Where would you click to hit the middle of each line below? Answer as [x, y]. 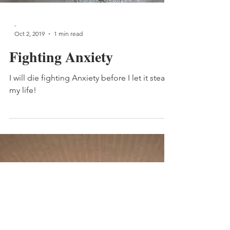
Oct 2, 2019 [30, 108]
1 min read [68, 108]
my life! [23, 164]
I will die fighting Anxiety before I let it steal [88, 152]
